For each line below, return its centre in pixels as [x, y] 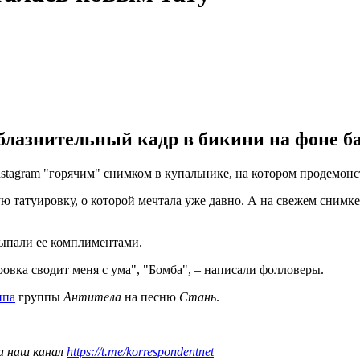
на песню [150, 297]
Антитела [92, 297]
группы [39, 297]
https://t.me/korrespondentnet [140, 351]
